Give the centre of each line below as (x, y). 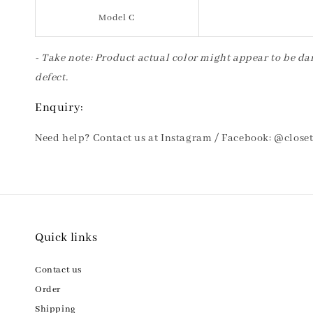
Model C (117, 18)
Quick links (66, 238)
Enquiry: (59, 108)
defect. (53, 78)
